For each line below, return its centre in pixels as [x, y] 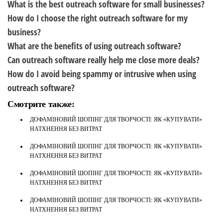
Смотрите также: [41, 104]
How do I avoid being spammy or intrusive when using [102, 74]
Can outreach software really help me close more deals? [104, 60]
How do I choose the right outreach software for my [98, 18]
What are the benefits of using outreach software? [94, 46]
